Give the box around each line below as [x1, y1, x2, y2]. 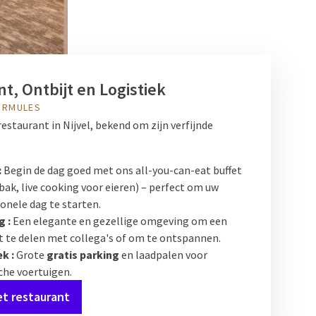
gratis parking [47, 248, 119, 262]
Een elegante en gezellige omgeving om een [11, 214, 227, 228]
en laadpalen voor [119, 248, 207, 262]
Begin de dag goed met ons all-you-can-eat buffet [1, 163, 242, 177]
